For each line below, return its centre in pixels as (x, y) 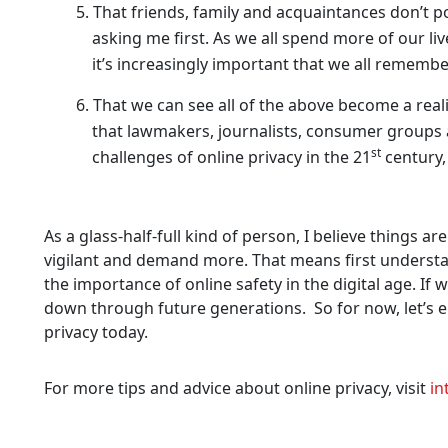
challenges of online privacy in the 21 (231, 156)
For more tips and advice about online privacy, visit (237, 387)
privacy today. (96, 331)
